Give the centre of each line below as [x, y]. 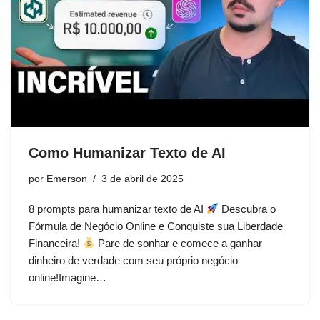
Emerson [67, 179]
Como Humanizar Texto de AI [127, 152]
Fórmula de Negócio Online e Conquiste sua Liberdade [156, 226]
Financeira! [56, 243]
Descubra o [247, 209]
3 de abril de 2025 [142, 179]
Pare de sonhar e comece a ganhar [179, 243]
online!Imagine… [69, 277]
